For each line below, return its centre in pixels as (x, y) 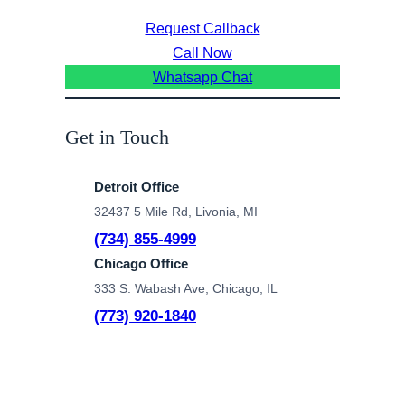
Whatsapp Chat (202, 78)
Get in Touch (117, 137)
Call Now (202, 53)
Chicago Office (141, 263)
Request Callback (202, 29)
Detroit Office (137, 186)
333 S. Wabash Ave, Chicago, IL (186, 288)
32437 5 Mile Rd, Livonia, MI (176, 211)
